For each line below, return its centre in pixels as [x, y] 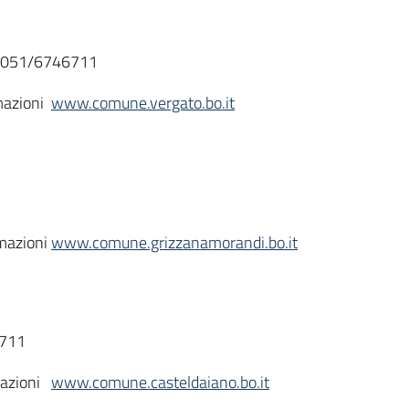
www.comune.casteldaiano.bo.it [160, 382]
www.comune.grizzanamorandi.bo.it [174, 242]
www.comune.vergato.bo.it [143, 103]
